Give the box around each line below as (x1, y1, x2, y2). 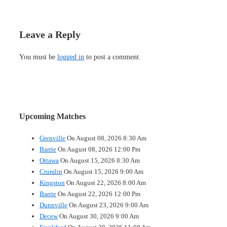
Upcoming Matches (19, 112, 86, 121)
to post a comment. (84, 53, 141, 61)
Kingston (40, 178, 65, 186)
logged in (57, 53, 84, 61)
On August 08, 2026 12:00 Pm (56, 145, 140, 153)
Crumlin (40, 167, 62, 175)
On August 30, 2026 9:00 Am (58, 212, 139, 220)
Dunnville (40, 201, 67, 209)
